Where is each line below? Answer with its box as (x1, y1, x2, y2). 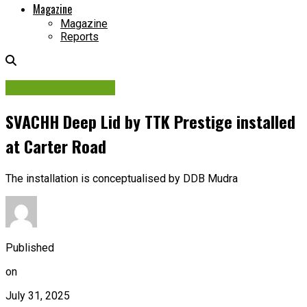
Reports (60, 30, 99, 44)
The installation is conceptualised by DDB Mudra (5, 171, 238, 185)
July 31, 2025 (5, 288, 70, 302)
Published (5, 241, 54, 254)
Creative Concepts (5, 79, 115, 95)
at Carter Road (5, 133, 106, 158)
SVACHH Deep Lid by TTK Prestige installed (5, 108, 295, 134)
